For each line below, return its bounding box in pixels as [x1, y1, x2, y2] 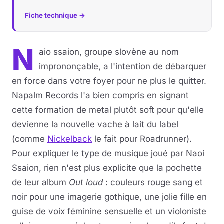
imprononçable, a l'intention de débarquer [39, 61, 206, 71]
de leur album [12, 177, 69, 187]
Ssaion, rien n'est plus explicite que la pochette [12, 163, 202, 173]
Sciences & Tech [14, 64, 77, 74]
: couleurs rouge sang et [103, 177, 203, 187]
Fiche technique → [25, 11, 85, 19]
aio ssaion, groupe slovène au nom [39, 47, 179, 57]
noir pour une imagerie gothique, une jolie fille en [12, 192, 207, 202]
